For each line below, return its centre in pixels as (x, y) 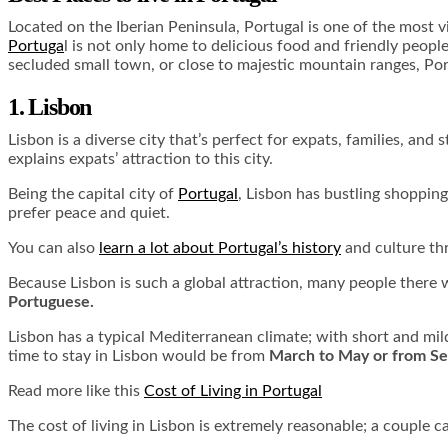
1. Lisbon (50, 107)
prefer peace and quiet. (89, 213)
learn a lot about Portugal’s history (220, 248)
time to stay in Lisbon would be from (138, 356)
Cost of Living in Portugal (233, 391)
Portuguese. (51, 302)
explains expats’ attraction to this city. (140, 159)
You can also (53, 248)
